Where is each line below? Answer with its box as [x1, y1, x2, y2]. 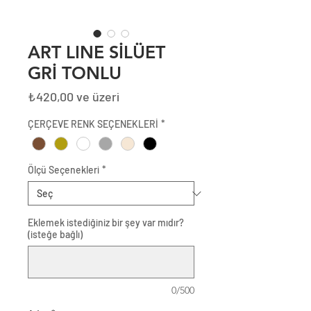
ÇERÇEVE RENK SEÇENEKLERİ [28, 118, 158, 131]
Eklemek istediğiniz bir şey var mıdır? [28, 217, 184, 229]
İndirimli [119, 88, 162, 104]
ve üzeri [74, 89, 119, 105]
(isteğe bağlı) [28, 228, 83, 241]
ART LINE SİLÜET [28, 42, 165, 63]
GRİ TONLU [28, 62, 121, 84]
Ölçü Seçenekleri [28, 164, 99, 176]
